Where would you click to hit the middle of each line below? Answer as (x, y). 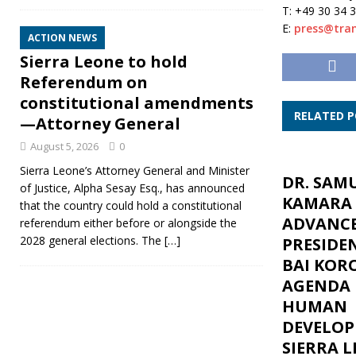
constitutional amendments (137, 103)
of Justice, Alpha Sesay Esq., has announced (132, 188)
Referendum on (84, 82)
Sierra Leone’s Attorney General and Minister (135, 170)
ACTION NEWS (62, 38)
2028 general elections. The (92, 240)
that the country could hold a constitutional (131, 205)
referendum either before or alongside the (128, 223)
